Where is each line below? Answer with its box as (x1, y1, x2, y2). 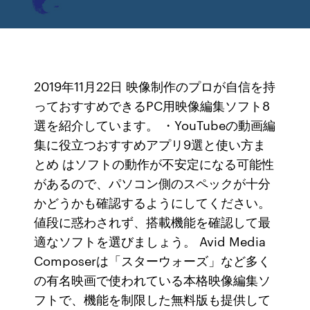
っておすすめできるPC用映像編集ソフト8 (34, 96, 271, 114)
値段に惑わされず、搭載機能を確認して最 (34, 212, 271, 230)
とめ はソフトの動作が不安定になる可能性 (34, 154, 275, 172)
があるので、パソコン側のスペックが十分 (34, 174, 271, 192)
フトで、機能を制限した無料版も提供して (34, 290, 271, 308)
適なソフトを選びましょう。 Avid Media (34, 232, 266, 250)
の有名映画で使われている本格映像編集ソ (34, 271, 271, 289)
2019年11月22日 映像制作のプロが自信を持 (34, 77, 276, 95)
